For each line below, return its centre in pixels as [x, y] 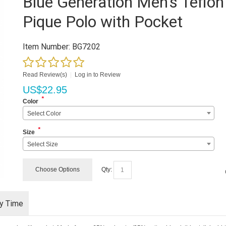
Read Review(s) [45, 75]
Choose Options [58, 169]
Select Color [44, 114]
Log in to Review [98, 75]
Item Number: [47, 47]
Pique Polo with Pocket [103, 22]
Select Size [43, 144]
